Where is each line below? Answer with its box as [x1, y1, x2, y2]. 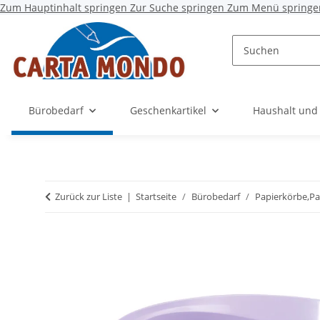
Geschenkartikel [130, 104, 206, 118]
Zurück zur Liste [55, 190, 122, 204]
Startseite [136, 190, 176, 204]
